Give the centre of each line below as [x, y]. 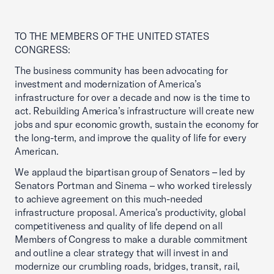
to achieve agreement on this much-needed [109, 199]
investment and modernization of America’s [108, 84]
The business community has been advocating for [121, 70]
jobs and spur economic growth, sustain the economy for [137, 124]
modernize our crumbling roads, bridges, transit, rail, [128, 266]
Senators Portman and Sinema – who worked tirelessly [133, 185]
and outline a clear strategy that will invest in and [121, 253]
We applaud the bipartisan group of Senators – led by [130, 172]
